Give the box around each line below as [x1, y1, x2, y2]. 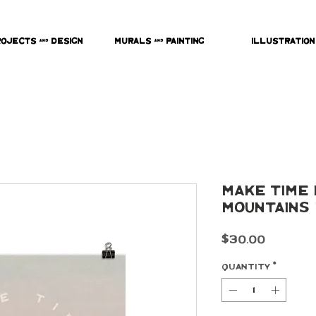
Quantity [221, 263, 270, 271]
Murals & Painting [114, 38, 204, 45]
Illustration [250, 38, 315, 45]
